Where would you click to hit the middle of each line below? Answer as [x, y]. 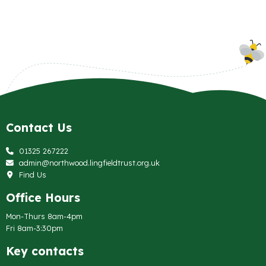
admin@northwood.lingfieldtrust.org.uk [88, 162]
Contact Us [39, 127]
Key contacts [45, 251]
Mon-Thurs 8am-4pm [44, 216]
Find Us [31, 174]
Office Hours [43, 197]
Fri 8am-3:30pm [34, 228]
